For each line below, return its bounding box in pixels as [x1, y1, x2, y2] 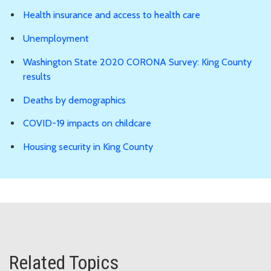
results [23, 70, 51, 82]
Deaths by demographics [23, 94, 126, 106]
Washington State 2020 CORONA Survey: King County [23, 56, 252, 68]
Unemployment [23, 32, 89, 44]
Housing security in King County [23, 141, 153, 153]
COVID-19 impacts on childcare [23, 117, 151, 129]
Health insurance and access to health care [23, 9, 200, 21]
